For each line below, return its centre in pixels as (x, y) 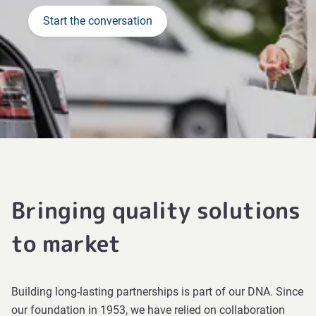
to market (66, 243)
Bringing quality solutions (156, 210)
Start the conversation (98, 21)
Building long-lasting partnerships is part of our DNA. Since (157, 292)
